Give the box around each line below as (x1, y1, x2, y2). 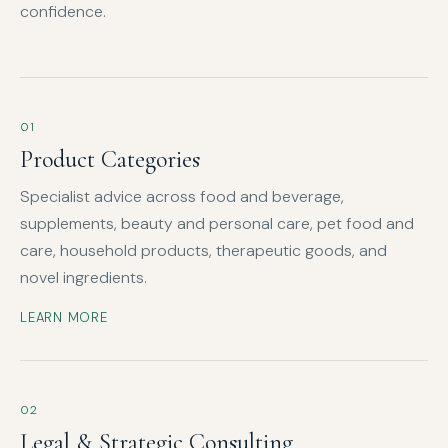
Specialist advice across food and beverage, (20, 186, 344, 208)
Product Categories (20, 145, 200, 175)
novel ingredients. (20, 267, 147, 289)
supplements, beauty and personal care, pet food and (20, 213, 414, 235)
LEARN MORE (20, 309, 108, 327)
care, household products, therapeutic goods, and (20, 240, 387, 262)
